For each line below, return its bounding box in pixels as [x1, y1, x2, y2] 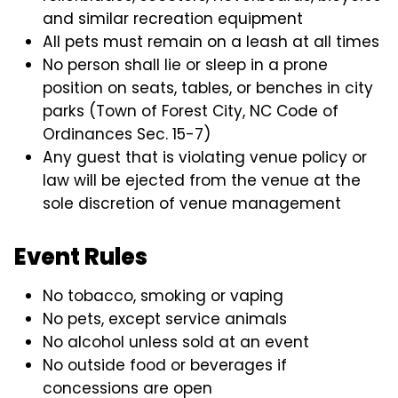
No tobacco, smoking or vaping [43, 284, 284, 306]
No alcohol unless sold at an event [43, 330, 310, 353]
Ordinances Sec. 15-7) [43, 123, 211, 145]
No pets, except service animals [43, 307, 288, 330]
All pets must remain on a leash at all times [43, 30, 380, 52]
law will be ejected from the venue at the [43, 169, 362, 191]
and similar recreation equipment [43, 7, 304, 29]
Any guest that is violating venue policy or [43, 146, 368, 168]
